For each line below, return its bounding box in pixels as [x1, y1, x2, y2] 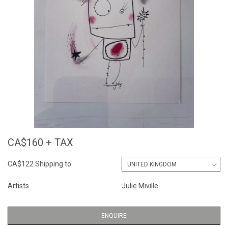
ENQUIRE [101, 212, 127, 219]
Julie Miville [122, 182, 158, 190]
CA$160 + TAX [8, 136, 73, 149]
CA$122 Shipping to [8, 160, 71, 168]
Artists [8, 182, 29, 190]
